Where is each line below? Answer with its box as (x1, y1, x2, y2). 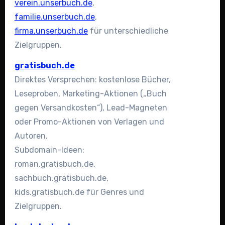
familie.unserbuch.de (14, 12, 95, 22)
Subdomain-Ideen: (14, 145, 84, 155)
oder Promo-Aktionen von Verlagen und (14, 117, 164, 127)
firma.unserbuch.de (14, 26, 88, 36)
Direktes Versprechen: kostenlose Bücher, (14, 74, 171, 84)
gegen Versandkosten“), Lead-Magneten (14, 102, 167, 113)
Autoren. (14, 131, 48, 141)
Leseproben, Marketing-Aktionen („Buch (14, 88, 167, 98)
